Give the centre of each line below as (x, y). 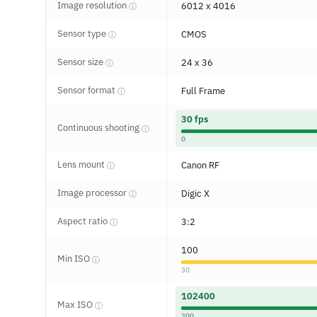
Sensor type (83, 34)
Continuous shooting (99, 128)
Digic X (195, 194)
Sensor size (81, 62)
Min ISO (75, 259)
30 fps (195, 119)
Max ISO (76, 305)
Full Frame (203, 91)
